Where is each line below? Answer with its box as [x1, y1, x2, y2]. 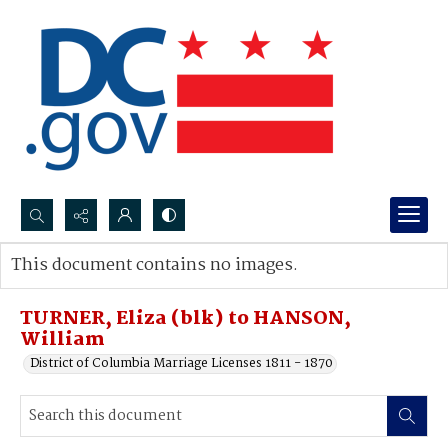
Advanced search [31, 275, 134, 296]
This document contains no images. [11, 252, 298, 279]
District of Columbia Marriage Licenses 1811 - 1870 [30, 353, 333, 374]
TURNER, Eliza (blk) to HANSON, [20, 304, 351, 334]
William [20, 325, 105, 355]
